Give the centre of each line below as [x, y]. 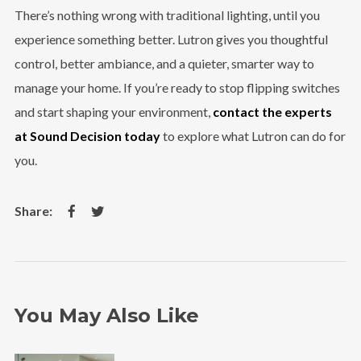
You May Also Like [106, 315]
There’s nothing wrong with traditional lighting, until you [167, 15]
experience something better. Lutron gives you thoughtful [171, 39]
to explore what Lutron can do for [253, 135]
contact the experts [272, 111]
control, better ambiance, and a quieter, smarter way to [164, 63]
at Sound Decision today [87, 135]
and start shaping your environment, [113, 111]
